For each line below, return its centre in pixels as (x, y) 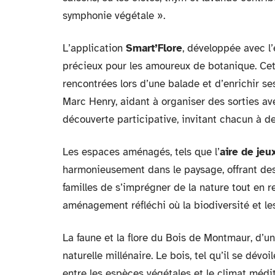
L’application (94, 48)
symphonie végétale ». (114, 16)
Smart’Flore (154, 48)
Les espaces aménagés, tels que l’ (141, 152)
